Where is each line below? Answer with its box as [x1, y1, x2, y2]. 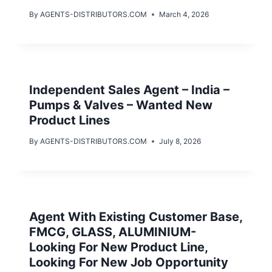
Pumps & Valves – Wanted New [29, 98, 212, 113]
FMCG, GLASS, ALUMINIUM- [29, 225, 196, 240]
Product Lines [29, 113, 110, 128]
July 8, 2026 [159, 137, 202, 146]
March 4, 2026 [159, 10, 209, 19]
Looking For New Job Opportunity [29, 255, 228, 270]
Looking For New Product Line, [29, 240, 208, 255]
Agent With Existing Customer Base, [29, 209, 242, 225]
